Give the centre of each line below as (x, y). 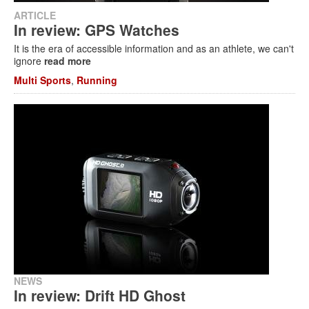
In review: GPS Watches (97, 30)
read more (68, 61)
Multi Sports (42, 80)
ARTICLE (35, 15)
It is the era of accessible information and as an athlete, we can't (154, 48)
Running (97, 80)
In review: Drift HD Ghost (100, 295)
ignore (29, 61)
